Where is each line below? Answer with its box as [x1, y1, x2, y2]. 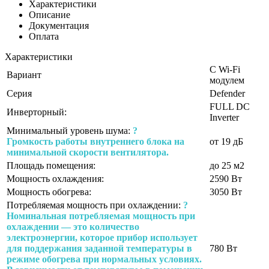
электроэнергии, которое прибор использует [7, 232, 198, 243]
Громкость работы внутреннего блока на [7, 136, 184, 147]
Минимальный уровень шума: [7, 125, 133, 136]
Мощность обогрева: [7, 186, 91, 197]
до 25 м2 [210, 160, 244, 171]
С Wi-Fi [210, 64, 240, 74]
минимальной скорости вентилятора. [7, 147, 169, 157]
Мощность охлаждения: [7, 173, 104, 184]
